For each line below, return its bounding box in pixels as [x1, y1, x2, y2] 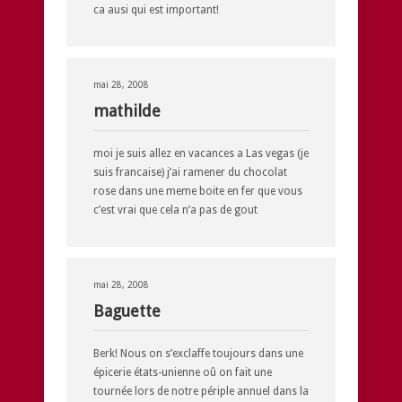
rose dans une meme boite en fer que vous [93, 184, 302, 197]
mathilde [93, 100, 161, 120]
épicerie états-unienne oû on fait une [93, 365, 272, 379]
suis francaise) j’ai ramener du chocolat [93, 165, 287, 179]
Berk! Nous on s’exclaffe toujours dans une [93, 346, 303, 360]
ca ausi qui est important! [93, 3, 219, 16]
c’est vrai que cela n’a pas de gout [93, 203, 258, 216]
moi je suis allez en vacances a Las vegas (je [93, 146, 309, 160]
